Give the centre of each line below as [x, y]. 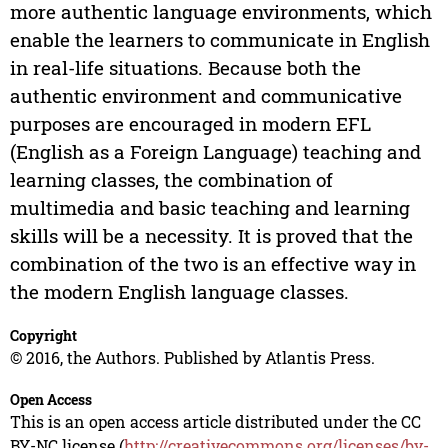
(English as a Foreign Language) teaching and [215, 152]
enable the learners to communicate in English [219, 40]
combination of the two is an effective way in [212, 264]
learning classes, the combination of [171, 180]
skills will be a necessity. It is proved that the [211, 236]
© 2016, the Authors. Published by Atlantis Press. [192, 358]
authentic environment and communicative [205, 96]
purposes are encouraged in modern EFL [190, 124]
